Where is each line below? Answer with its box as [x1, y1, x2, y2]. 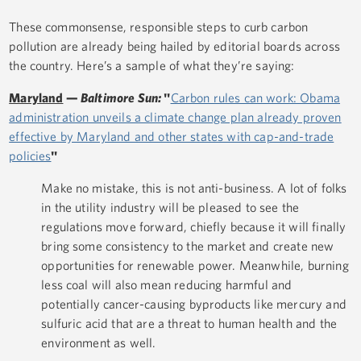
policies [9, 148, 52, 164]
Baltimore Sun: [80, 90, 164, 106]
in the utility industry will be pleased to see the [41, 200, 300, 215]
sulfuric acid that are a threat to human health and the [41, 316, 337, 331]
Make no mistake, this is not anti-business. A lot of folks [41, 180, 347, 196]
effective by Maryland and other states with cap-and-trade [9, 129, 334, 144]
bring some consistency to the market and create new [41, 239, 334, 254]
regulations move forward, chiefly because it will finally [41, 219, 346, 234]
